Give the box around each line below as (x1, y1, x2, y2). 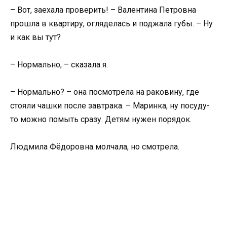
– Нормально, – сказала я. (10, 59, 108, 69)
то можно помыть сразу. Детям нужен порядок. (10, 115, 192, 125)
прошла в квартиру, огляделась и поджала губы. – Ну (10, 18, 213, 28)
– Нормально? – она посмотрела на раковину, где (10, 87, 199, 97)
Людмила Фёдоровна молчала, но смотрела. (10, 142, 179, 152)
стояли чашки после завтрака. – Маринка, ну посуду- (10, 101, 210, 111)
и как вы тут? (10, 32, 61, 42)
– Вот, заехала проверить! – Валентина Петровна (10, 5, 196, 15)
